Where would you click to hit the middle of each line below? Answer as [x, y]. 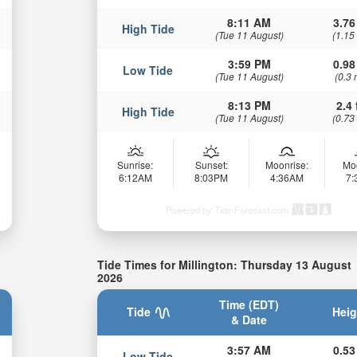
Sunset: [211, 165]
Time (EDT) [249, 304]
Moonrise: [287, 165]
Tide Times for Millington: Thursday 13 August [225, 265]
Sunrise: [135, 165]
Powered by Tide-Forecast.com [228, 210]
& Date [249, 319]
